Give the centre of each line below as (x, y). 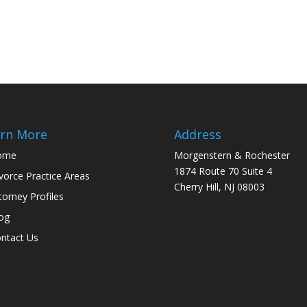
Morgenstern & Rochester (232, 155)
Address (197, 134)
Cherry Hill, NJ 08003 (219, 186)
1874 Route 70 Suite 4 (223, 171)
